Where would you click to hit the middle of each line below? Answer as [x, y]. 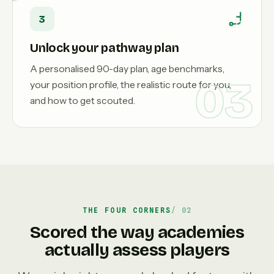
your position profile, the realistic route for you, [131, 85]
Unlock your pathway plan [105, 48]
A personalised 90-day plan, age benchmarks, [127, 69]
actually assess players [137, 250]
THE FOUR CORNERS [127, 210]
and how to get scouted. [83, 101]
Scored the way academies [137, 232]
